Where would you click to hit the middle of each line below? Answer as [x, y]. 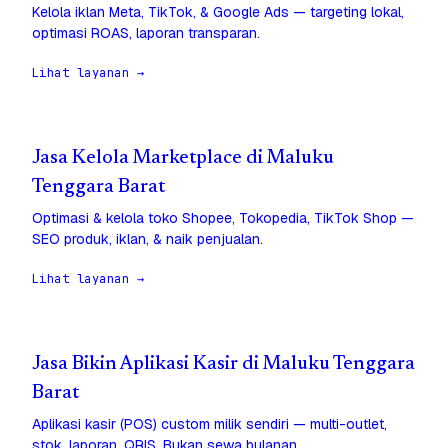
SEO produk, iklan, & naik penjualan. [147, 239]
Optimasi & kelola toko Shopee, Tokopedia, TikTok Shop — [223, 218]
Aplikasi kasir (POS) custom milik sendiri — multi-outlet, [209, 424]
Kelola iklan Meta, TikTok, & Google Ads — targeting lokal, [218, 12]
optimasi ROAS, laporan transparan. [146, 33]
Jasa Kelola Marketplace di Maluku [183, 159]
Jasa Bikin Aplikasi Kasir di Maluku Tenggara [223, 365]
